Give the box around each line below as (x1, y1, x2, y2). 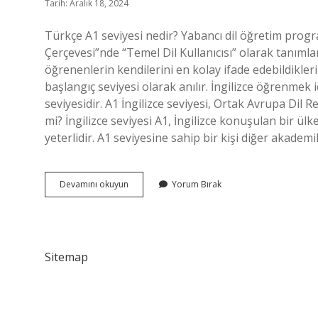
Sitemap (45, 249, 88, 265)
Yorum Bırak (172, 178, 221, 190)
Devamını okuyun (60, 178, 128, 190)
